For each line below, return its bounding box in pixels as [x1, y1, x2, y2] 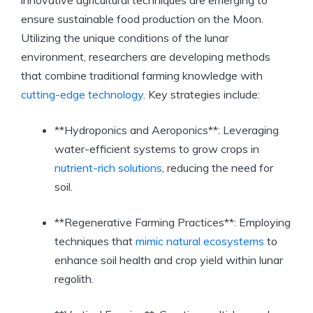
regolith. [54, 272, 94, 286]
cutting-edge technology [21, 87, 143, 102]
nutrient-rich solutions [54, 161, 162, 175]
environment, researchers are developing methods [21, 50, 270, 64]
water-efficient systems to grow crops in [54, 142, 259, 156]
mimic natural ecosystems [136, 234, 264, 249]
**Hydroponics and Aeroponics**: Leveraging [54, 123, 279, 138]
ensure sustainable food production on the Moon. [21, 12, 263, 27]
